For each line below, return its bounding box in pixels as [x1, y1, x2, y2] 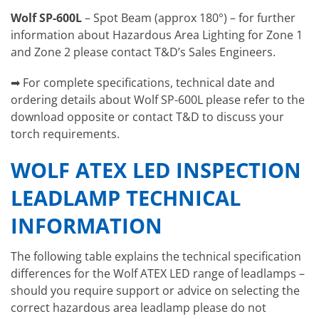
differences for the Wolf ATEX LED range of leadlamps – [11, 265, 305, 281]
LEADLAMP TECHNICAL [11, 184, 241, 212]
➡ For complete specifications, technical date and [11, 75, 275, 91]
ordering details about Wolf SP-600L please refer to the [11, 92, 305, 108]
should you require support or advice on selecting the [11, 282, 300, 298]
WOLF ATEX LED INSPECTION [11, 156, 301, 184]
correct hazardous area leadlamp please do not [11, 299, 266, 315]
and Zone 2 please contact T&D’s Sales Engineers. [11, 43, 276, 60]
